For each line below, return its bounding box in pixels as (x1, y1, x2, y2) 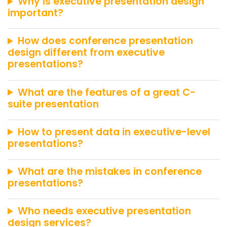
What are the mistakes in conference (18, 165, 202, 178)
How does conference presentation (18, 34, 194, 48)
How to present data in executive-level (18, 125, 211, 139)
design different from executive (8, 46, 165, 60)
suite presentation (8, 97, 99, 111)
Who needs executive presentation (18, 204, 192, 218)
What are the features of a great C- (18, 85, 196, 99)
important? (8, 6, 63, 20)
